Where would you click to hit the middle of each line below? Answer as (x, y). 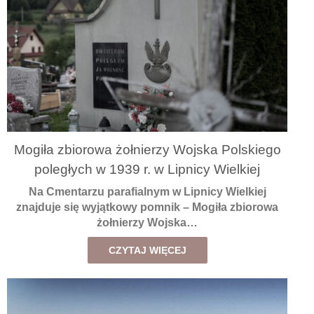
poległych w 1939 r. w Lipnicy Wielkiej (147, 170)
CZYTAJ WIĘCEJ (147, 250)
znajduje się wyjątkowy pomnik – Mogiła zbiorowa (147, 207)
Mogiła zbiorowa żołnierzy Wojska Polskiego (147, 150)
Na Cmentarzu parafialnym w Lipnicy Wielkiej (147, 191)
